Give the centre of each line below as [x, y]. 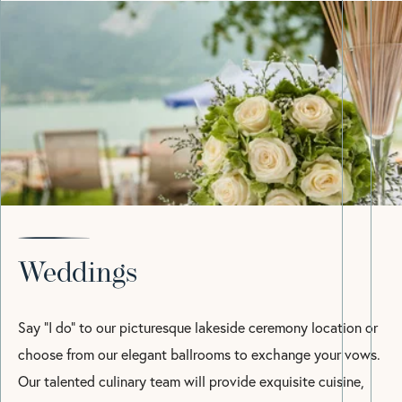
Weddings [78, 275]
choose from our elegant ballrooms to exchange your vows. [199, 354]
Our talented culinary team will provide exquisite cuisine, [191, 381]
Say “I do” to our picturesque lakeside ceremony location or [198, 328]
